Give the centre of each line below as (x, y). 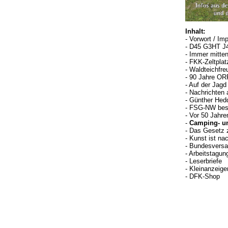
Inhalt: (195, 31)
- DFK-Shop (203, 176)
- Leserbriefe (204, 161)
